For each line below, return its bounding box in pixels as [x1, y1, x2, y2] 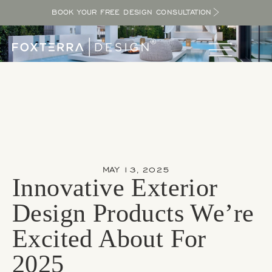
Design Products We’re [12, 199, 254, 227]
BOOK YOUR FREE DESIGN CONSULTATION [52, 7, 212, 17]
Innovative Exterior [12, 174, 218, 202]
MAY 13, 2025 [103, 165, 169, 175]
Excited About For [12, 225, 206, 253]
